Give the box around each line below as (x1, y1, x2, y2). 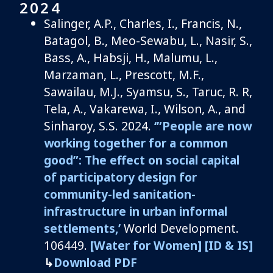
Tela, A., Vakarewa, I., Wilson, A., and (44, 100, 246, 117)
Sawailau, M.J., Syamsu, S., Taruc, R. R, (44, 83, 252, 100)
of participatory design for (44, 168, 197, 185)
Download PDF (54, 253, 137, 271)
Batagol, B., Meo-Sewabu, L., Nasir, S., (44, 32, 252, 49)
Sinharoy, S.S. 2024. (44, 117, 154, 134)
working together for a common (44, 134, 228, 151)
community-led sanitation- (44, 185, 196, 202)
